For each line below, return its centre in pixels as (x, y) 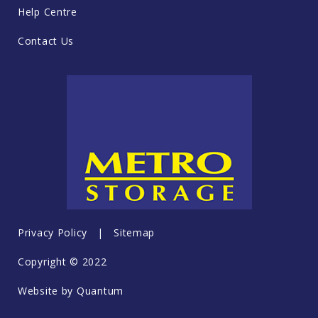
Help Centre (48, 11)
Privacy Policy (53, 233)
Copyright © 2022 (62, 262)
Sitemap (135, 233)
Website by (47, 291)
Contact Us (46, 40)
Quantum (100, 291)
